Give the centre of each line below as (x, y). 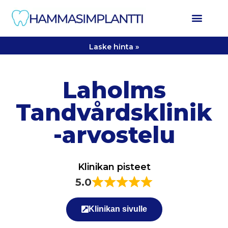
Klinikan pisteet (114, 167)
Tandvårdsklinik (114, 113)
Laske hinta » (114, 47)
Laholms (114, 90)
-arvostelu (114, 135)
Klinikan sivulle (118, 209)
